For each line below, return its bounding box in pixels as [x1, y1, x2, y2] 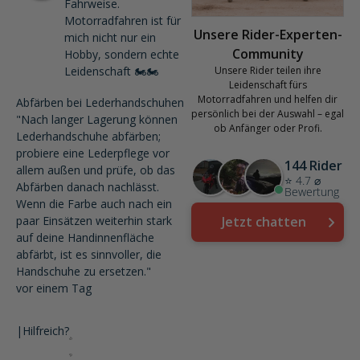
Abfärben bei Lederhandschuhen [16, 95, 184, 110]
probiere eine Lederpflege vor [16, 145, 170, 161]
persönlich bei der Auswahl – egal [191, 107, 344, 121]
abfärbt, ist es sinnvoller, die [16, 247, 162, 262]
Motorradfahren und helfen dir [198, 92, 337, 106]
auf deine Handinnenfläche [16, 230, 154, 245]
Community [231, 45, 304, 63]
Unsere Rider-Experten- [193, 26, 342, 43]
